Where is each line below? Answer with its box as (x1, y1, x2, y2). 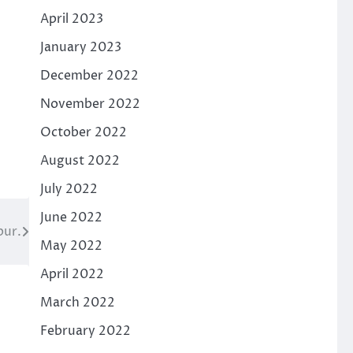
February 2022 (39, 322, 131, 340)
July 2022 (39, 180, 98, 198)
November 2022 (39, 95, 140, 113)
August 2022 (39, 152, 120, 169)
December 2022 (39, 67, 139, 84)
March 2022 (39, 294, 115, 311)
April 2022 (39, 266, 104, 283)
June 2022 (39, 209, 102, 226)
